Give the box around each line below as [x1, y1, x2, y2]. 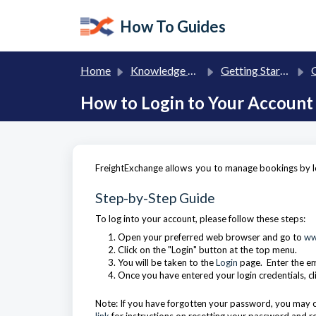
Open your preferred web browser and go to [118, 231, 304, 243]
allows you [165, 162, 212, 174]
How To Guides [120, 17, 226, 36]
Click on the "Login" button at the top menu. [118, 244, 297, 255]
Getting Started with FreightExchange [221, 63, 280, 77]
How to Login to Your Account [80, 92, 313, 113]
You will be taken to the [118, 257, 216, 268]
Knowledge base [130, 63, 188, 77]
